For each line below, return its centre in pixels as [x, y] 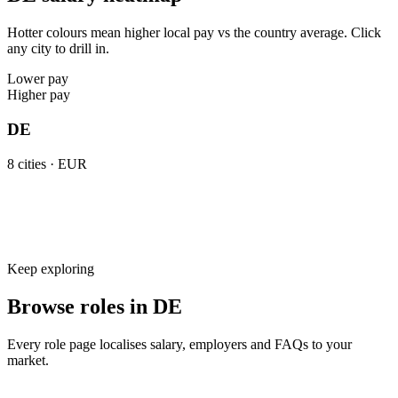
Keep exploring [51, 268]
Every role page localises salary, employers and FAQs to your [179, 344]
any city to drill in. [58, 49]
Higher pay [39, 95]
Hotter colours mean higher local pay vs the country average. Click [194, 33]
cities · [36, 163]
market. [28, 360]
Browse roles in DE [95, 306]
